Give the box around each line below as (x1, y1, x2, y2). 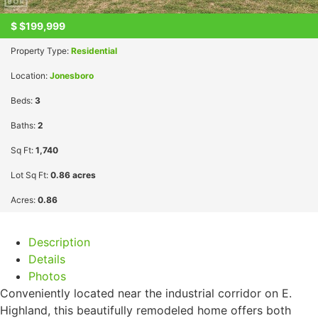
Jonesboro (50, 70, 94, 81)
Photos (28, 268, 66, 283)
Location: (11, 70, 50, 81)
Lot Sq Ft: (11, 169, 50, 180)
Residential (71, 45, 117, 56)
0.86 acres (50, 169, 96, 180)
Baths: (11, 119, 38, 131)
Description (28, 234, 90, 249)
